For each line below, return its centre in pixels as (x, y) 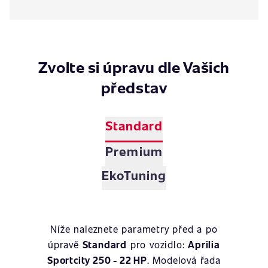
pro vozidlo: (158, 244)
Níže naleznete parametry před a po (134, 229)
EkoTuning (134, 175)
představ (134, 87)
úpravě (65, 244)
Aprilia (204, 244)
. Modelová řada (184, 260)
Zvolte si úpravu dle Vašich (134, 67)
